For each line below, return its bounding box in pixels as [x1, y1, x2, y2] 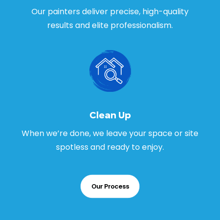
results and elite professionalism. [47, 19, 173, 31]
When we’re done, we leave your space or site [22, 128, 198, 139]
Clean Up [89, 109, 131, 122]
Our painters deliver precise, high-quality [31, 5, 189, 17]
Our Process [91, 182, 129, 191]
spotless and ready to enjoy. [56, 141, 164, 153]
